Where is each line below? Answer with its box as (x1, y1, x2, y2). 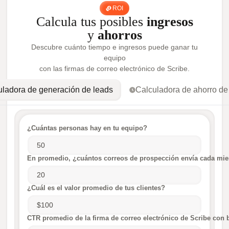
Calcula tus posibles (36, 14, 147, 29)
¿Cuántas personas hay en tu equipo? (27, 124, 147, 132)
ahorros (97, 28, 142, 42)
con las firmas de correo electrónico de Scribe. (39, 64, 190, 73)
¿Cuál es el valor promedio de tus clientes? (27, 184, 165, 192)
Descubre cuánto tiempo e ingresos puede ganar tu (31, 43, 198, 51)
